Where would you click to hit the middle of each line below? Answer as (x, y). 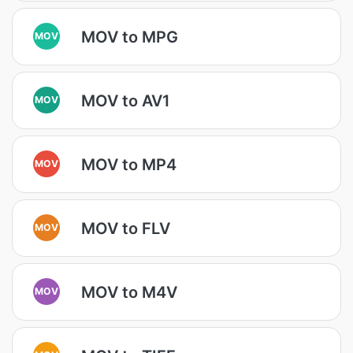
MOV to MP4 (129, 164)
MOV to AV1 (126, 100)
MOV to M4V (129, 292)
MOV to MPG (130, 37)
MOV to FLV (126, 228)
